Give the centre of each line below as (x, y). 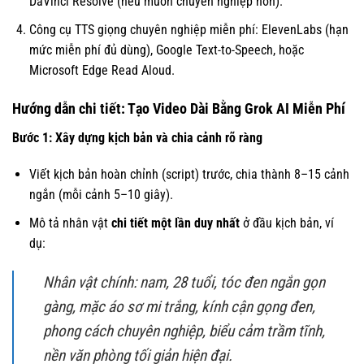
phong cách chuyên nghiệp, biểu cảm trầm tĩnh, (184, 331)
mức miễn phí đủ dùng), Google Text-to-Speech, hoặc (166, 50)
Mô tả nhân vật (70, 223)
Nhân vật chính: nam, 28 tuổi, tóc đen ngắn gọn (184, 282)
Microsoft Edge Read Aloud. (102, 70)
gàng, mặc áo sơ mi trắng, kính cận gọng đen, (179, 306)
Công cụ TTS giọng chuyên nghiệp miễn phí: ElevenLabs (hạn (188, 29)
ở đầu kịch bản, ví (286, 223)
